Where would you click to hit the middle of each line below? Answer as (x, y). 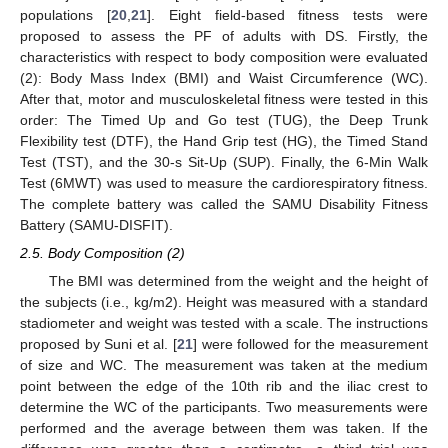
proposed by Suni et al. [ (98, 344)
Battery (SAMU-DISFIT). (96, 224)
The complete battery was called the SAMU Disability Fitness (224, 203)
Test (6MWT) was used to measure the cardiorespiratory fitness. (224, 182)
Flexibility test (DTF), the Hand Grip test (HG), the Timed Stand (224, 140)
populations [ (65, 14)
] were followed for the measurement (310, 344)
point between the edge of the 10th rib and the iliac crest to (224, 386)
